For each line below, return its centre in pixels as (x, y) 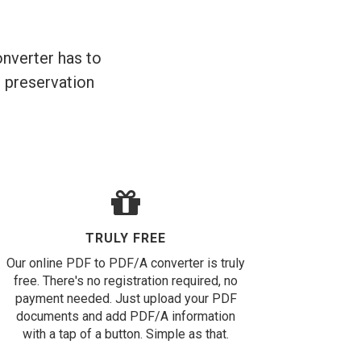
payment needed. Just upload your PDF (126, 299)
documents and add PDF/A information (126, 316)
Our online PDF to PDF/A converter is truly (126, 263)
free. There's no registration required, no (126, 281)
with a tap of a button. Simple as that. (126, 334)
